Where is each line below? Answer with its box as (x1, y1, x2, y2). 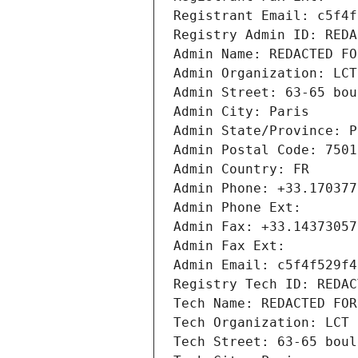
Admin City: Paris (173, 104, 309, 120)
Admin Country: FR (173, 161, 309, 177)
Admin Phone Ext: (173, 200, 301, 216)
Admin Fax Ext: (173, 238, 285, 254)
